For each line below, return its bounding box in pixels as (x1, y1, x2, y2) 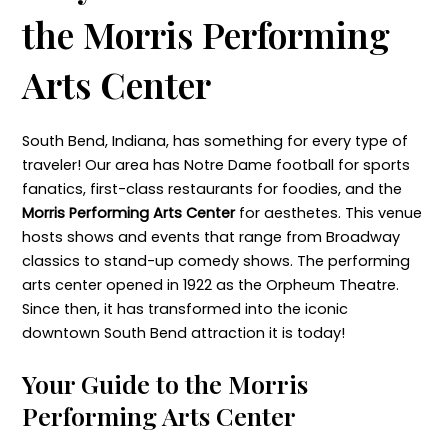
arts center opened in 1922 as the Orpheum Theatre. (21, 274, 399, 295)
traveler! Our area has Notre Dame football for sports (21, 154, 410, 175)
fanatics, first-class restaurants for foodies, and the (21, 178, 402, 199)
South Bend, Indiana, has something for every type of (21, 130, 408, 151)
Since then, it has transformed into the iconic (21, 298, 348, 319)
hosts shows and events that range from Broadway (21, 226, 400, 247)
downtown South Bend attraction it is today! (21, 322, 349, 343)
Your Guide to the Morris (21, 366, 308, 400)
